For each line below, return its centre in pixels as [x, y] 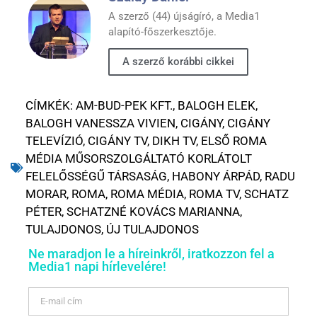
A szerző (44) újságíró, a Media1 [184, 17]
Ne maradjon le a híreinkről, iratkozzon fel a [151, 254]
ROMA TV [214, 194]
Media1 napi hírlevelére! [97, 267]
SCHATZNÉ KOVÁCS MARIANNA [153, 212]
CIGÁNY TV [117, 141]
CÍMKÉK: [49, 106]
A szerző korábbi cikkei [178, 62]
